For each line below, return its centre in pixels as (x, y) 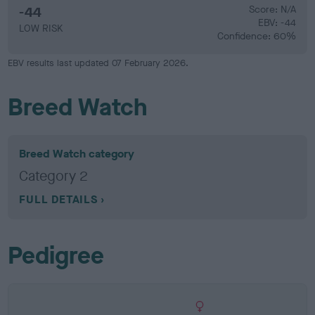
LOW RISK (41, 28)
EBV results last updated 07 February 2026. (98, 63)
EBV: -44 (277, 23)
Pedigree (56, 256)
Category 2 (54, 176)
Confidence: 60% (256, 36)
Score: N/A (272, 9)
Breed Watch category (77, 154)
